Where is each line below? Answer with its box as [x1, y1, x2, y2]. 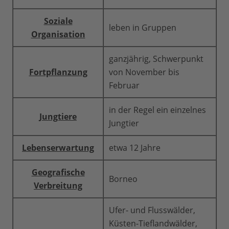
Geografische [31, 167, 85, 178]
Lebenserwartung [22, 142, 94, 154]
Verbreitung [34, 180, 82, 192]
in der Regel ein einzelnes [109, 104, 206, 116]
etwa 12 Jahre [109, 142, 161, 154]
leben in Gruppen [109, 22, 176, 34]
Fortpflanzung [29, 66, 87, 78]
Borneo [109, 173, 138, 185]
